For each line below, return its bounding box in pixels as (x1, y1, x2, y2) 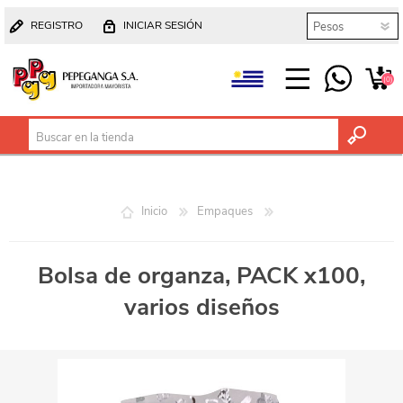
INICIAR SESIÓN (123, 18, 202, 32)
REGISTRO (31, 18, 83, 32)
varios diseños (123, 291, 280, 323)
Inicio (141, 202, 167, 219)
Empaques (197, 202, 253, 219)
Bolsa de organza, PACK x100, (38, 259, 365, 291)
